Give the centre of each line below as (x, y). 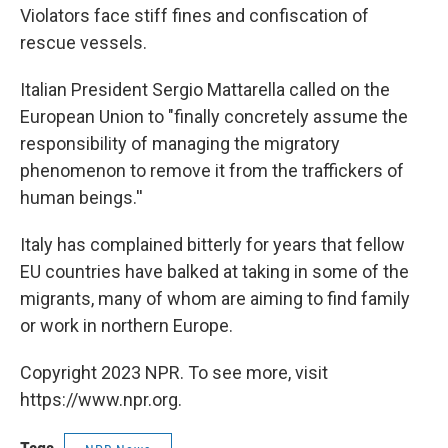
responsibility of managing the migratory (180, 144)
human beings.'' (81, 198)
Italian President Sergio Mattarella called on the (205, 90)
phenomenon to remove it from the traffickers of (212, 171)
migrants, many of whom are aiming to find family (215, 299)
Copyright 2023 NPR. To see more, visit (174, 373)
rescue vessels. (83, 43)
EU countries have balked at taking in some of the (214, 272)
